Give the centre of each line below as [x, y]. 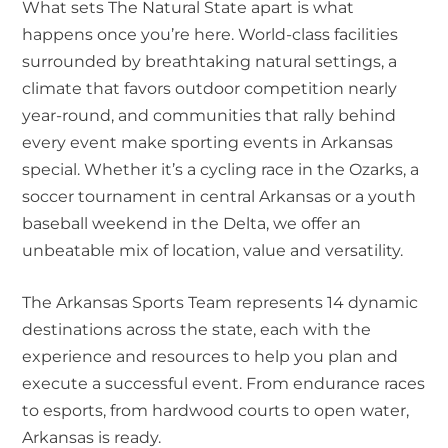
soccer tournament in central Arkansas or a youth [219, 196]
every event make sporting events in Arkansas [208, 142]
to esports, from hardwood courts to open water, [216, 411]
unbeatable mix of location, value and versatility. [213, 250]
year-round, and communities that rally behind [209, 115]
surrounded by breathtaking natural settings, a [210, 61]
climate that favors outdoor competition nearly [210, 88]
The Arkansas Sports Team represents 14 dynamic [220, 303]
